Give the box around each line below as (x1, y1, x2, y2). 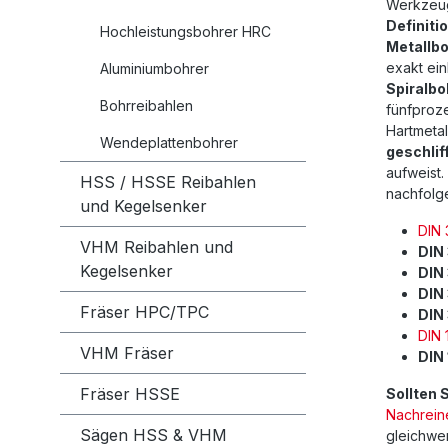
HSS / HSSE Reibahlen (80, 172, 256, 193)
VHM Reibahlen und (80, 237, 233, 258)
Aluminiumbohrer (100, 60, 209, 78)
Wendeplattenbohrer (100, 134, 238, 152)
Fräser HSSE (80, 384, 180, 405)
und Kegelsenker (80, 196, 207, 217)
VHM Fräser (80, 343, 174, 364)
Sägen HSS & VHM (80, 425, 227, 446)
